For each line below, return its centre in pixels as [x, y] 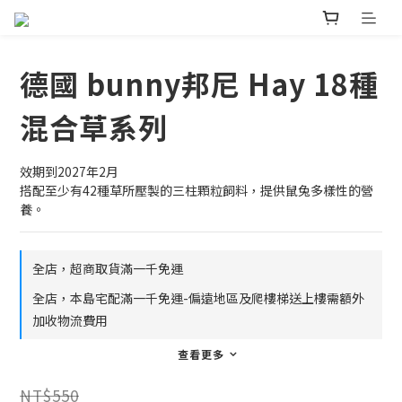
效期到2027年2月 [69, 172]
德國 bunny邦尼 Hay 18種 [199, 84]
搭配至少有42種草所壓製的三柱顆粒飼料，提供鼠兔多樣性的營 [197, 191]
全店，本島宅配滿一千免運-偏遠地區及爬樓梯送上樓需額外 [198, 298]
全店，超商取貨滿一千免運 [108, 269]
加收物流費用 [70, 321]
